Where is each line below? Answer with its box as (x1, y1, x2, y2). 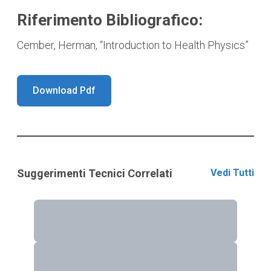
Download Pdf (33, 85, 96, 96)
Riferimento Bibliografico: (17, 11, 203, 29)
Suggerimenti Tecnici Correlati (17, 166, 172, 180)
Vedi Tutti (211, 167, 254, 178)
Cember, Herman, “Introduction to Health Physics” (17, 39, 249, 51)
